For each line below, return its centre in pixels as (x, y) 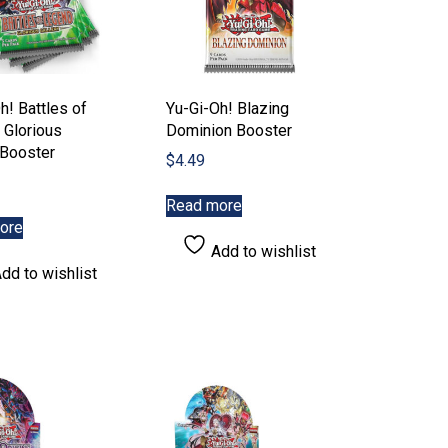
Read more (203, 205)
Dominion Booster (228, 130)
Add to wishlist (262, 251)
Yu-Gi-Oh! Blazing (227, 108)
